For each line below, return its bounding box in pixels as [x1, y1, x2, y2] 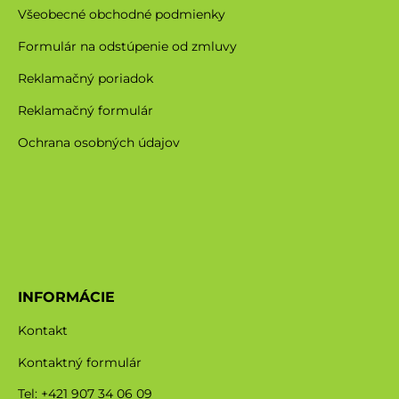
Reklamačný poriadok [18, 69, 153, 86]
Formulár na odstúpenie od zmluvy [18, 37, 237, 54]
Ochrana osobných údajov [18, 134, 180, 151]
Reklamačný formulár [18, 102, 153, 118]
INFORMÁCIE [18, 288, 115, 305]
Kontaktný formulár [18, 354, 142, 370]
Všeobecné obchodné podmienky [18, 5, 225, 22]
